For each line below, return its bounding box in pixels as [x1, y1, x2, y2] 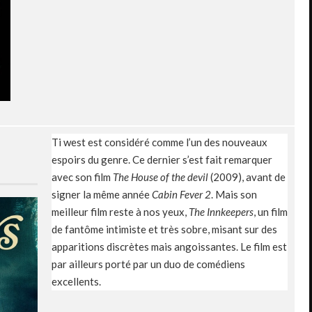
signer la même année [52, 187, 152, 201]
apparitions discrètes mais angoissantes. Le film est [52, 240, 287, 253]
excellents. [52, 274, 101, 288]
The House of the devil [113, 170, 210, 183]
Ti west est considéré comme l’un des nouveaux [52, 135, 267, 148]
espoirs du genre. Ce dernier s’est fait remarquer [52, 153, 272, 166]
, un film [253, 205, 288, 218]
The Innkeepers [189, 205, 253, 218]
